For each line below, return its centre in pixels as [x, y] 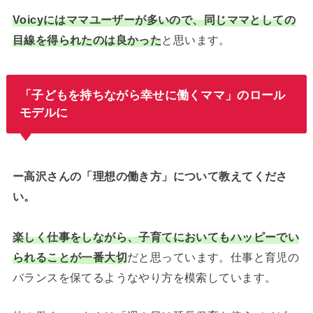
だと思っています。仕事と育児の [213, 257]
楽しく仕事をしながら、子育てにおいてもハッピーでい [156, 236]
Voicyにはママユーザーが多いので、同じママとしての [154, 20]
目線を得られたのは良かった [87, 40]
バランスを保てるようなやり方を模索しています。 [144, 277]
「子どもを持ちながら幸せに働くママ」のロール [152, 95]
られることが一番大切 [70, 257]
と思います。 [196, 40]
